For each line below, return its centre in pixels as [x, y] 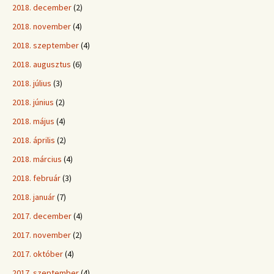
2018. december [42, 7]
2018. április [34, 140]
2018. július [32, 83]
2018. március [37, 159]
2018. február [36, 178]
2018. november [42, 26]
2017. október [38, 254]
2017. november [42, 235]
